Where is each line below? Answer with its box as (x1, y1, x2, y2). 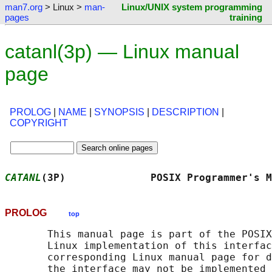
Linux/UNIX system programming (121, 2, 262, 12)
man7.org (5, 2, 42, 12)
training (229, 12, 262, 22)
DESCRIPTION (152, 107, 219, 118)
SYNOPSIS (94, 107, 144, 118)
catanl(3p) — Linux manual (5, 41, 239, 63)
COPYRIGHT (10, 118, 68, 129)
